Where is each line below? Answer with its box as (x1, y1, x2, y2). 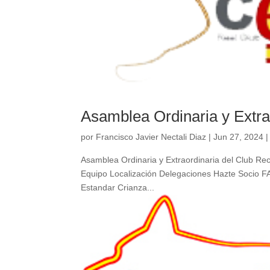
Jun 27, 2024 (213, 132, 264, 142)
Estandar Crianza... (81, 183, 155, 193)
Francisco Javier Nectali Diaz (96, 132, 207, 142)
